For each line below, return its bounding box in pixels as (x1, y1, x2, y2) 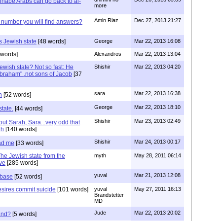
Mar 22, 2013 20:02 (134, 209, 181, 216)
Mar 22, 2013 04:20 (134, 63, 181, 70)
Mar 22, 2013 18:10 (134, 104, 181, 110)
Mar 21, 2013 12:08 (134, 172, 181, 178)
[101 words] (56, 185, 88, 193)
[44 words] (13, 105, 42, 112)
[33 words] (14, 139, 43, 147)
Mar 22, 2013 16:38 (134, 90, 181, 96)
